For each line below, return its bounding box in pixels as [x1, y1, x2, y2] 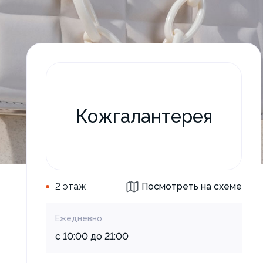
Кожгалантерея [75, 106, 213, 127]
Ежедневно [55, 214, 102, 223]
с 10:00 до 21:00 [55, 231, 129, 242]
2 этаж [55, 181, 86, 192]
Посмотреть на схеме [141, 181, 242, 192]
